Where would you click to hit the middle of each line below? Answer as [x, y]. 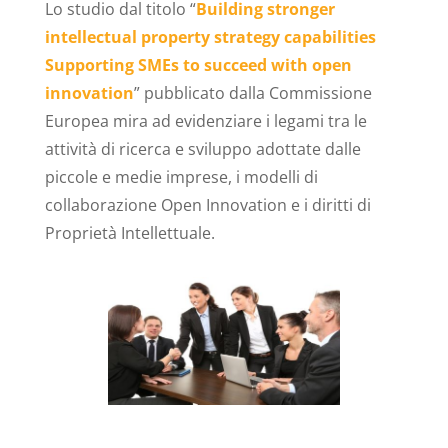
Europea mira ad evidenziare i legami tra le [205, 121]
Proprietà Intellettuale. [129, 233]
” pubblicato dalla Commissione [252, 93]
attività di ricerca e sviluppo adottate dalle [202, 149]
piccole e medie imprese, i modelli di [181, 177]
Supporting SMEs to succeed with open [198, 65]
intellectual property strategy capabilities [210, 37]
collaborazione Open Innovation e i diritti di [207, 205]
